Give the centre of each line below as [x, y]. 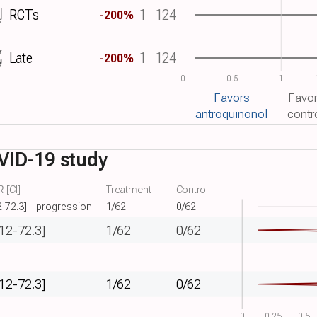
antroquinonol [232, 114]
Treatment [129, 189]
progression [64, 207]
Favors [231, 98]
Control [192, 189]
